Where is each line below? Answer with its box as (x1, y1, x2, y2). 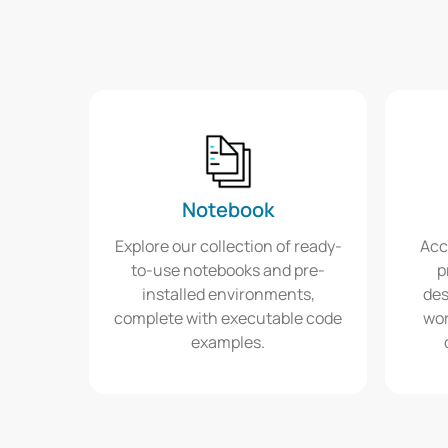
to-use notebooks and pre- (131, 259, 325, 282)
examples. (191, 331, 265, 354)
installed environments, (141, 283, 315, 306)
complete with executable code (114, 307, 342, 330)
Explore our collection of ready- (114, 235, 342, 258)
